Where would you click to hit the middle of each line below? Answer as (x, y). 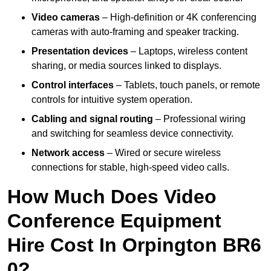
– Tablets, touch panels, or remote (187, 85)
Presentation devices (80, 51)
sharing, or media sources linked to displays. (126, 66)
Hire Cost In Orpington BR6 (134, 245)
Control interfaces (73, 85)
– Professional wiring (199, 119)
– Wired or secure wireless (163, 153)
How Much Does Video (112, 197)
